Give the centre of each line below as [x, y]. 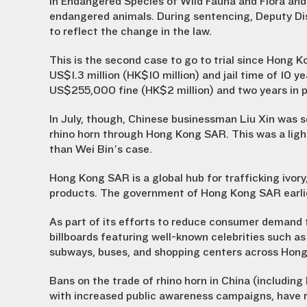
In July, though [86, 119]
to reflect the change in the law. [131, 32]
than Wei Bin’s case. [101, 149]
